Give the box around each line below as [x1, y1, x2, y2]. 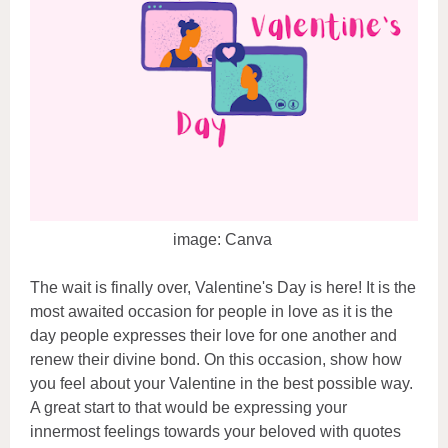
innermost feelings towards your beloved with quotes [30, 423, 401, 441]
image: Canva [172, 231, 276, 249]
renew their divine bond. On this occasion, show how [30, 351, 402, 369]
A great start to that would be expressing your [30, 399, 347, 417]
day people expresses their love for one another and [30, 327, 397, 345]
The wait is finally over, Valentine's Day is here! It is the [30, 279, 416, 297]
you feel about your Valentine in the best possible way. [30, 375, 413, 393]
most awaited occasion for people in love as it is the [30, 303, 393, 321]
